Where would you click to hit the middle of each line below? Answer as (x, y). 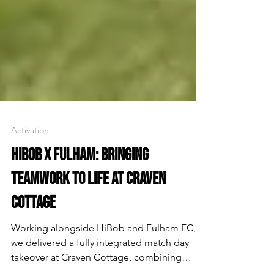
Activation (30, 152)
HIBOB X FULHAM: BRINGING (80, 177)
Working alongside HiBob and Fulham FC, (103, 250)
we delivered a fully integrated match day (100, 265)
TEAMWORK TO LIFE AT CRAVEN (88, 201)
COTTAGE (33, 225)
